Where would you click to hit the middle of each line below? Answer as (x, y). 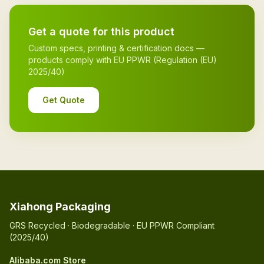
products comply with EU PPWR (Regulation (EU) (123, 60)
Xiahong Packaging (60, 207)
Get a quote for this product (101, 32)
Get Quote (64, 100)
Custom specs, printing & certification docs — (116, 48)
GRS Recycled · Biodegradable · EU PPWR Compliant (112, 225)
